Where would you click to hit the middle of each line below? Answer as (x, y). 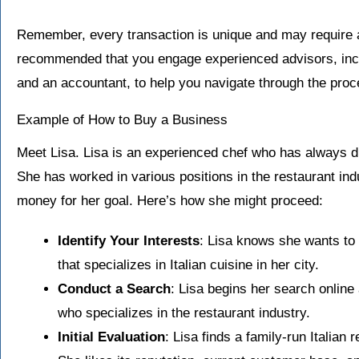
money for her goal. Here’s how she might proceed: (170, 200)
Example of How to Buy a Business (122, 119)
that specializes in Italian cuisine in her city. (188, 264)
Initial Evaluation (111, 337)
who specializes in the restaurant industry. (184, 313)
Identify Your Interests (129, 240)
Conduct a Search (114, 288)
